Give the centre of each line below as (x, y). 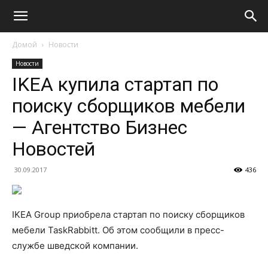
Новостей (54, 149)
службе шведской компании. (75, 246)
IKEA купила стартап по (115, 84)
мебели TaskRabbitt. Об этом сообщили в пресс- (118, 230)
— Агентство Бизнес (100, 127)
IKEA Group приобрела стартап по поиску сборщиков (128, 214)
